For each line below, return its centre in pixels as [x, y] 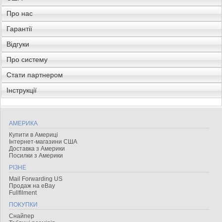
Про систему [27, 59]
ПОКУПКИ [23, 205]
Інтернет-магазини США [43, 142]
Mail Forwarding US [36, 179]
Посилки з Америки [36, 156]
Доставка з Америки [37, 149]
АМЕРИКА [23, 123]
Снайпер [22, 216]
